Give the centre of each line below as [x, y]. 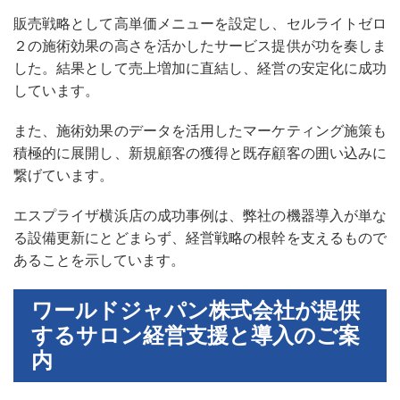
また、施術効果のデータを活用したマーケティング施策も [200, 130]
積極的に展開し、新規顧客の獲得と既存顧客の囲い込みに [200, 153]
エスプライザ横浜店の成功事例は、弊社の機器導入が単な [200, 215]
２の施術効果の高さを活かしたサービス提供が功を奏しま [200, 46]
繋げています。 [63, 175]
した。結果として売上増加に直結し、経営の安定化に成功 [200, 68]
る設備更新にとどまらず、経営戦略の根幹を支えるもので [200, 237]
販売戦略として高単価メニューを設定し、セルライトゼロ [200, 23]
